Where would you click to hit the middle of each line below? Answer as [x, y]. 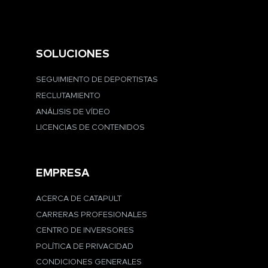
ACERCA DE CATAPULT [79, 199]
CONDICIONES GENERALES [89, 263]
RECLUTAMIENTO [68, 96]
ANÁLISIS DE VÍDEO [73, 112]
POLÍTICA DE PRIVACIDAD [85, 246]
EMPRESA [63, 173]
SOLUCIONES [73, 54]
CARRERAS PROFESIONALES [92, 215]
